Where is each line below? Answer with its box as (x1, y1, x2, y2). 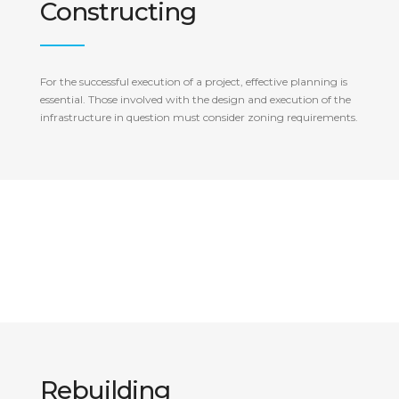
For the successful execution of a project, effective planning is (40, 75, 347, 88)
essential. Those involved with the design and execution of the (40, 93, 351, 106)
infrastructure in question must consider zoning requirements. (40, 110, 358, 124)
